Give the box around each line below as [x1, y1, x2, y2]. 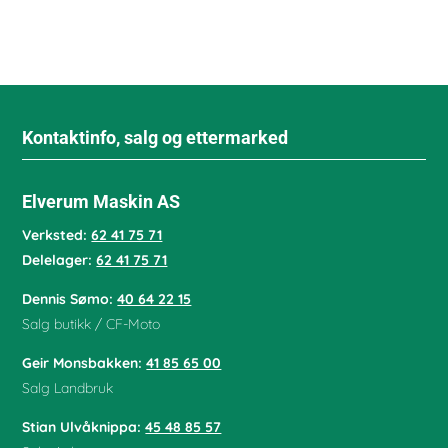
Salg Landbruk [22, 379, 114, 398]
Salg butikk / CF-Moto [22, 315, 161, 334]
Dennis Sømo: [22, 290, 118, 309]
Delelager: [22, 251, 97, 270]
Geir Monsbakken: [22, 354, 147, 373]
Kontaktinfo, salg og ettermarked [22, 127, 289, 149]
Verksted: [22, 226, 92, 245]
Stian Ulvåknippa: [22, 418, 146, 437]
